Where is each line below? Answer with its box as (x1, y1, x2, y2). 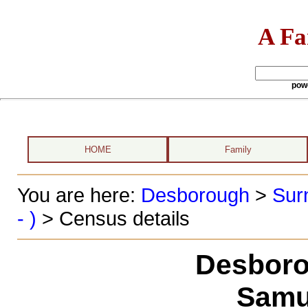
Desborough (140, 184, 250, 206)
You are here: (16, 184, 141, 206)
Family (224, 144, 252, 155)
